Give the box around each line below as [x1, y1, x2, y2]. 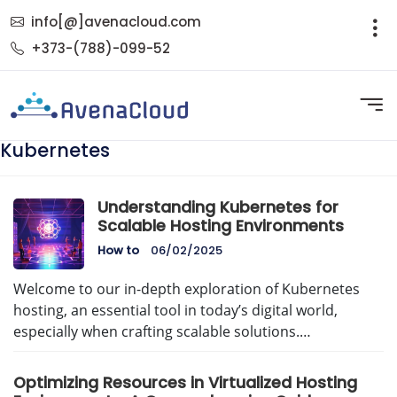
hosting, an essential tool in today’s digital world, [13, 300, 338, 321]
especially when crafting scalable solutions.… [13, 322, 311, 342]
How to [97, 242, 139, 260]
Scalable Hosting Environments [97, 215, 344, 237]
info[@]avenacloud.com [31, 12, 201, 31]
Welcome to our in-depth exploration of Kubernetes [13, 279, 360, 300]
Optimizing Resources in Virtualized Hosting [13, 372, 357, 394]
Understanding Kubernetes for [97, 197, 339, 219]
